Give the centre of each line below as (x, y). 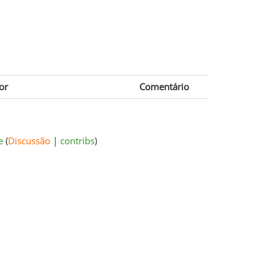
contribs (77, 140)
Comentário (164, 86)
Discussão (29, 140)
